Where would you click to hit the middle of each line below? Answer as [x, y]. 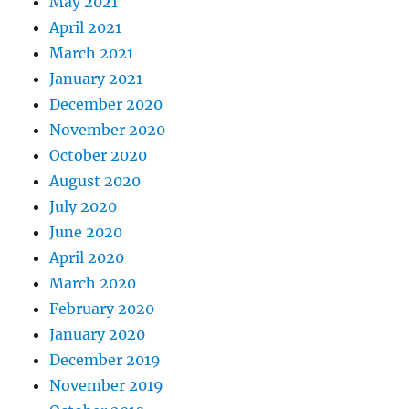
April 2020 [87, 258]
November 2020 [108, 130]
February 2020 [102, 309]
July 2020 [84, 207]
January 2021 [96, 79]
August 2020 [95, 181]
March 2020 [93, 283]
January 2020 [98, 335]
